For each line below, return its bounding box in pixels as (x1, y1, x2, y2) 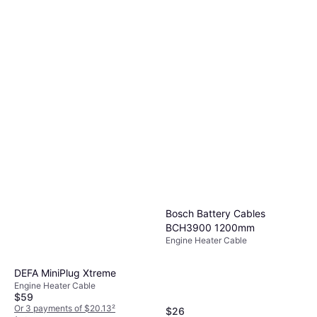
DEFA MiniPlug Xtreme (14, 267, 116, 279)
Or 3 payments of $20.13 (14, 303, 112, 314)
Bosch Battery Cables (166, 207, 265, 219)
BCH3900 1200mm (166, 221, 255, 234)
